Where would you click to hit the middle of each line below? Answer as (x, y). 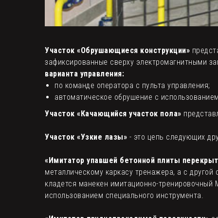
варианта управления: (84, 73)
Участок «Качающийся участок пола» (113, 113)
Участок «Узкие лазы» (86, 137)
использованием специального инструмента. (124, 195)
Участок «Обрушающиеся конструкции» (117, 50)
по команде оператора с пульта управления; (132, 85)
